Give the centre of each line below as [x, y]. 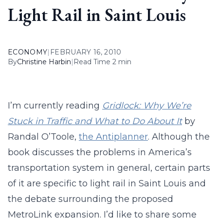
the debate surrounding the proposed [91, 199]
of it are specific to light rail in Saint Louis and [107, 183]
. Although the [179, 137]
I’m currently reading [55, 106]
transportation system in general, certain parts [109, 168]
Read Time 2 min [102, 62]
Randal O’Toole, [43, 137]
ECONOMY [28, 52]
